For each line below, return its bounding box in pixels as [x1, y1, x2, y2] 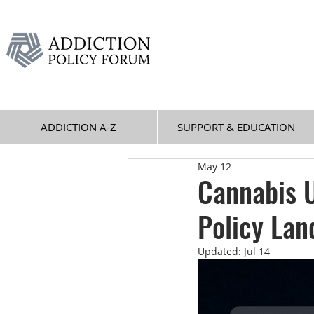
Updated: [198, 245, 244, 258]
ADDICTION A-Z [41, 120, 116, 134]
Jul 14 [244, 245, 270, 258]
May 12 [198, 160, 231, 173]
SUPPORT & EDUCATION [177, 120, 295, 134]
